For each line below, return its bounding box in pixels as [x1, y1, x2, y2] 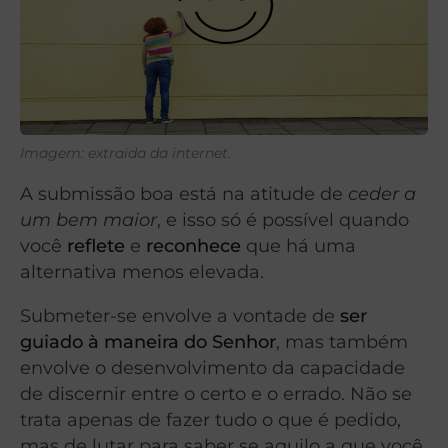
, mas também [276, 331, 408, 353]
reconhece [146, 235, 241, 257]
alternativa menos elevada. [20, 261, 264, 283]
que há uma [241, 235, 356, 257]
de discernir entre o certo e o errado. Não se [20, 383, 412, 405]
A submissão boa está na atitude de [20, 183, 348, 205]
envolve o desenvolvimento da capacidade [20, 357, 405, 379]
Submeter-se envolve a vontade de [20, 305, 340, 327]
